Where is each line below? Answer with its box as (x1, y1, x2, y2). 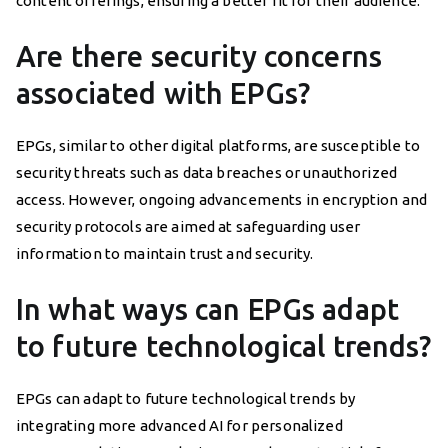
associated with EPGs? (16, 76, 311, 109)
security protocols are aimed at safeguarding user (16, 217, 361, 235)
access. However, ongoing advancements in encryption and (16, 190, 428, 208)
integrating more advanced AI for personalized (16, 416, 343, 434)
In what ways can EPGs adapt (16, 292, 400, 325)
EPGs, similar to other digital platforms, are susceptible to (16, 136, 420, 154)
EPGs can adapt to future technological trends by (16, 389, 356, 407)
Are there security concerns (16, 39, 383, 72)
